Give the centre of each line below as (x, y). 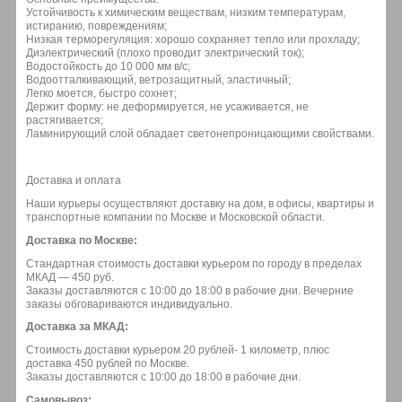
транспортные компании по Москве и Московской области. (175, 218)
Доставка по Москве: (82, 240)
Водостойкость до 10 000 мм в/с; (108, 66)
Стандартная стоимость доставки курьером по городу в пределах (194, 263)
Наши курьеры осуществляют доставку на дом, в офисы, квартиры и (200, 204)
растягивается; (65, 120)
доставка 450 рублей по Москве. (108, 364)
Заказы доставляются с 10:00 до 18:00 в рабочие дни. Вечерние (190, 290)
